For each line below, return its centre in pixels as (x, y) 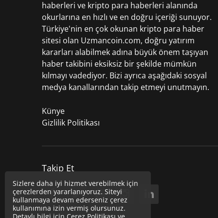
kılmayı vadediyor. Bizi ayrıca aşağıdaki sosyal (124, 76)
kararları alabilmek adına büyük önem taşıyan (125, 52)
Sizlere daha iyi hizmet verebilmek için (75, 183)
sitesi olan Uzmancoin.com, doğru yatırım (118, 41)
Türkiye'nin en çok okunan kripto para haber (123, 29)
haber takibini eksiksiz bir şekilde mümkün (119, 64)
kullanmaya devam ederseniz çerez (70, 200)
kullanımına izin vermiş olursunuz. (69, 208)
